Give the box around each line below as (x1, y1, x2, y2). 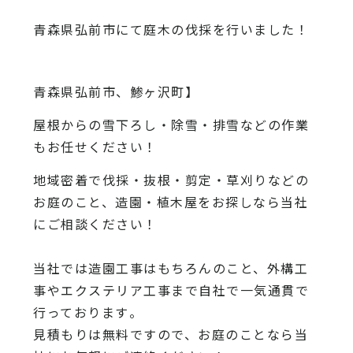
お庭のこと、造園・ (33, 192, 157, 212)
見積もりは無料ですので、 (33, 325, 199, 344)
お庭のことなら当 (198, 325, 309, 344)
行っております (33, 303, 129, 322)
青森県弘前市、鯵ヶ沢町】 (33, 82, 199, 102)
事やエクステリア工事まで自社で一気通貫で (33, 281, 310, 300)
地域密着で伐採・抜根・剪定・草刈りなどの (33, 170, 310, 190)
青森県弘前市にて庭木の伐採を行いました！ (33, 20, 310, 39)
